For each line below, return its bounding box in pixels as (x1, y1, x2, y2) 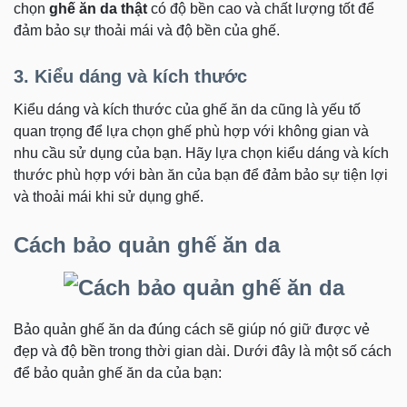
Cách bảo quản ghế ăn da (14, 233, 280, 257)
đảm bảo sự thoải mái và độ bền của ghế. (14, 23, 280, 38)
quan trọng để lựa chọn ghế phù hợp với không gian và (14, 124, 369, 139)
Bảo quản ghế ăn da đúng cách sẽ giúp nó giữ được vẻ (14, 321, 370, 337)
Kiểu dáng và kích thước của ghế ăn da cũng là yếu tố (14, 102, 361, 117)
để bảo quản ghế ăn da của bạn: (14, 364, 222, 381)
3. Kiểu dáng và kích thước (14, 66, 247, 86)
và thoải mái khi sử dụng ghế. (14, 189, 203, 204)
